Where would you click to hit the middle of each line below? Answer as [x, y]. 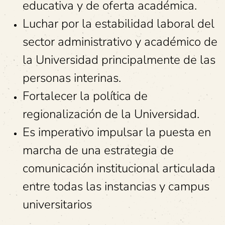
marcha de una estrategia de [98, 150]
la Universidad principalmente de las [119, 60]
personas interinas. [72, 78]
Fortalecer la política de [85, 96]
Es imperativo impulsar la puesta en [117, 132]
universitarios [57, 204]
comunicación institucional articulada [119, 168]
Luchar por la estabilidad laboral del [119, 24]
